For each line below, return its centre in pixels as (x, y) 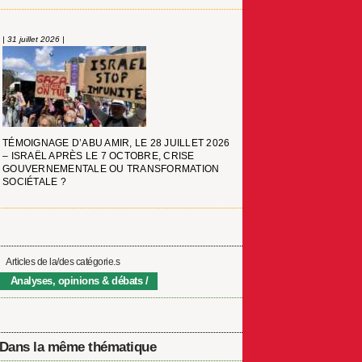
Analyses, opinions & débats (76, 280)
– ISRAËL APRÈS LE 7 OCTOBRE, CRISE (99, 156)
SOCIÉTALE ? (34, 182)
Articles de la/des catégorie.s (63, 262)
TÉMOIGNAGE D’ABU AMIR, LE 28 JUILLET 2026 (116, 143)
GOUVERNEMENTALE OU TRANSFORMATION (111, 169)
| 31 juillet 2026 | (34, 40)
